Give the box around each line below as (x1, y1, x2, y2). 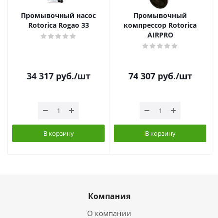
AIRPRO (147, 30, 173, 39)
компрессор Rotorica (124, 20, 168, 30)
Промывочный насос (21, 11, 96, 20)
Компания (88, 191, 130, 201)
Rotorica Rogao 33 (28, 20, 89, 30)
